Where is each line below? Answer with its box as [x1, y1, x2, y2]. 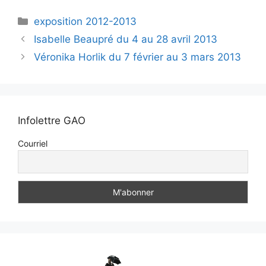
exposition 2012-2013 [34, 15, 137, 27]
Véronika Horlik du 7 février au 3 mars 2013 [34, 50, 242, 63]
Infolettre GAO [18, 114, 85, 126]
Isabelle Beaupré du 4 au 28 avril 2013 [34, 33, 218, 45]
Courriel [18, 138, 47, 148]
